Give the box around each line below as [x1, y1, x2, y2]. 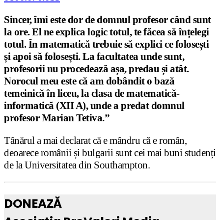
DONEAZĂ [4, 195, 62, 213]
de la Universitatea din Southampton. [4, 159, 150, 171]
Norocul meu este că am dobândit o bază [4, 75, 174, 87]
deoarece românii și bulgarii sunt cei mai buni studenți [4, 146, 216, 159]
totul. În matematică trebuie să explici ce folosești [4, 38, 209, 50]
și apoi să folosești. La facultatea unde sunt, [4, 50, 184, 62]
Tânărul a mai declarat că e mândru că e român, [4, 134, 187, 146]
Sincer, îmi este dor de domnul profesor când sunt [4, 13, 211, 26]
